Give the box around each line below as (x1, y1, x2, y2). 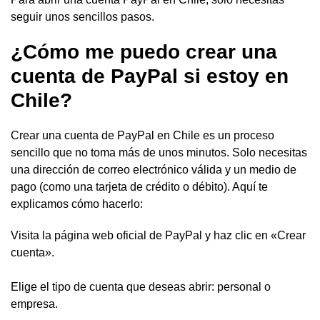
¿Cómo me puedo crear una (11, 40, 277, 63)
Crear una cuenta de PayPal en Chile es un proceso (11, 129, 274, 141)
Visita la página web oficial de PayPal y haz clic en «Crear (11, 229, 306, 241)
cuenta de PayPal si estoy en (11, 64, 289, 87)
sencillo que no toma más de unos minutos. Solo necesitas (11, 146, 307, 159)
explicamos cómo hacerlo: (11, 197, 143, 210)
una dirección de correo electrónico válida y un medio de (11, 163, 296, 176)
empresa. (11, 297, 58, 310)
